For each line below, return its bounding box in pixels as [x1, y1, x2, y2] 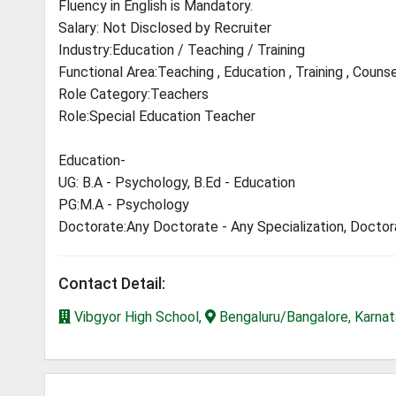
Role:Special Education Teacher [58, 108, 255, 125]
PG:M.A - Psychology [58, 196, 189, 213]
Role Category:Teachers [58, 86, 209, 103]
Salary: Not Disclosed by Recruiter [58, 19, 271, 36]
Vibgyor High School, [71, 308, 205, 325]
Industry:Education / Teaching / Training [58, 42, 305, 58]
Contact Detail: [58, 274, 165, 293]
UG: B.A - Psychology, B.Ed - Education [58, 174, 295, 191]
